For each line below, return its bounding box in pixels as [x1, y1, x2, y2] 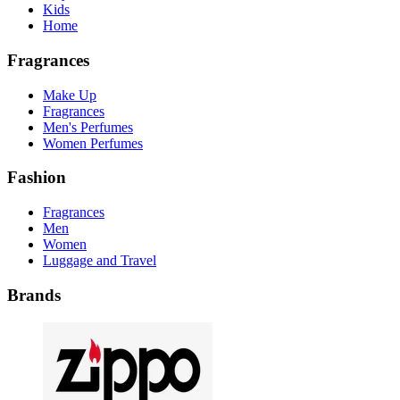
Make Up [43, 87, 96, 103]
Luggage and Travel [43, 253, 156, 269]
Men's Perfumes [43, 119, 133, 135]
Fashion [7, 168, 66, 187]
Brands [7, 285, 61, 304]
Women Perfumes [43, 135, 143, 151]
